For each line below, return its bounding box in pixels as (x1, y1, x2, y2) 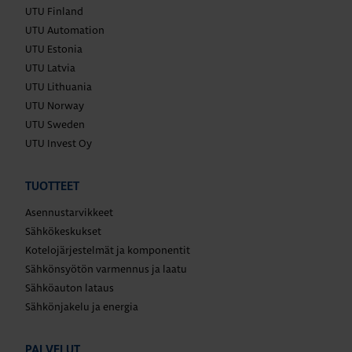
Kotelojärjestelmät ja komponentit (25, 244, 190, 256)
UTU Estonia (25, 42, 82, 55)
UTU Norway (25, 99, 84, 112)
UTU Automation (25, 24, 104, 36)
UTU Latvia (25, 61, 75, 74)
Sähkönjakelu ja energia (25, 300, 138, 313)
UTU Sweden (25, 118, 85, 130)
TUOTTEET (25, 181, 79, 192)
